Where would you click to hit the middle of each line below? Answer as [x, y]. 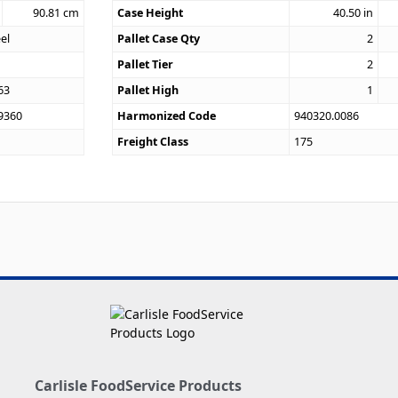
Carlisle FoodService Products [139, 386]
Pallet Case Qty [159, 38]
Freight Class [153, 141]
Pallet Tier [146, 64]
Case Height [151, 12]
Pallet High [148, 90]
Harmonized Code [167, 115]
